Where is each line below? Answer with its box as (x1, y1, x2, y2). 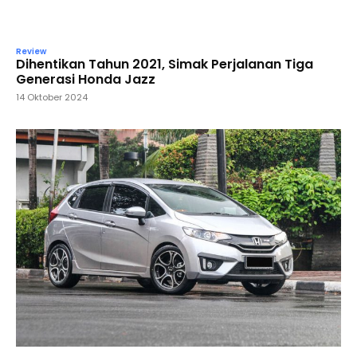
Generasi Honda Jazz (16, 70, 155, 89)
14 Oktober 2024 (16, 91, 88, 104)
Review (16, 45, 46, 58)
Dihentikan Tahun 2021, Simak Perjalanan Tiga (16, 55, 313, 74)
